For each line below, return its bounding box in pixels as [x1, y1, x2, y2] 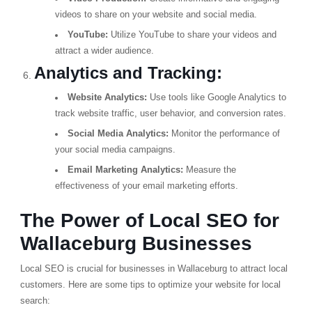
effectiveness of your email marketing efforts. [54, 181, 238, 191]
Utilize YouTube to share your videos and [107, 30, 276, 40]
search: [19, 295, 50, 306]
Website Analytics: [67, 93, 147, 102]
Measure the [182, 165, 236, 175]
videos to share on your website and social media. [54, 10, 257, 19]
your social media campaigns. [54, 145, 175, 155]
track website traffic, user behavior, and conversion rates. [54, 109, 286, 118]
